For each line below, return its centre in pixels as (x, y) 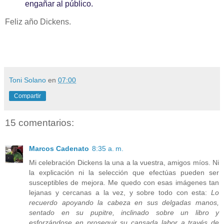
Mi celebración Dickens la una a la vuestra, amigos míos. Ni (124, 163)
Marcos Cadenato (59, 149)
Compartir (27, 96)
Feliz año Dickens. (38, 21)
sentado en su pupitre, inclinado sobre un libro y (124, 213)
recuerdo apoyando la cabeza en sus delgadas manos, (124, 203)
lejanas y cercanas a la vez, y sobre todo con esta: (120, 193)
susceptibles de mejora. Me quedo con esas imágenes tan (124, 183)
